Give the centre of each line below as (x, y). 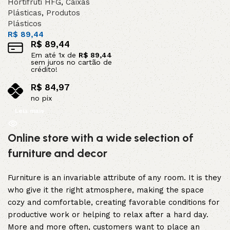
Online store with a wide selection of (101, 138)
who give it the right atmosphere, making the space (106, 190)
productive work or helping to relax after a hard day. (108, 215)
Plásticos (25, 24)
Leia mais (30, 111)
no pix (41, 98)
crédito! (44, 70)
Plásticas (25, 13)
